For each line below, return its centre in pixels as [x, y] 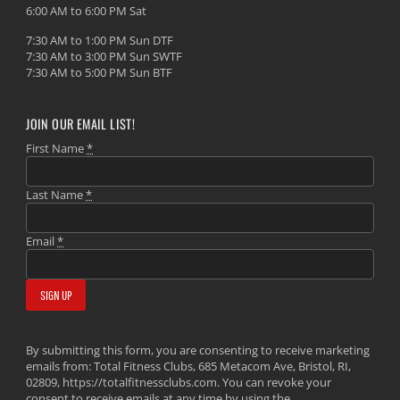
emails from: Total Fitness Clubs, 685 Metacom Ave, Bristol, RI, [189, 366]
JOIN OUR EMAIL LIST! [81, 124]
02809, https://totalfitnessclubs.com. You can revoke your [179, 382]
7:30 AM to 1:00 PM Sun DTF [100, 40]
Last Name [56, 195]
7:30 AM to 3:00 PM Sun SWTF [104, 56]
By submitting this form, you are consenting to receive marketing [198, 350]
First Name [57, 148]
